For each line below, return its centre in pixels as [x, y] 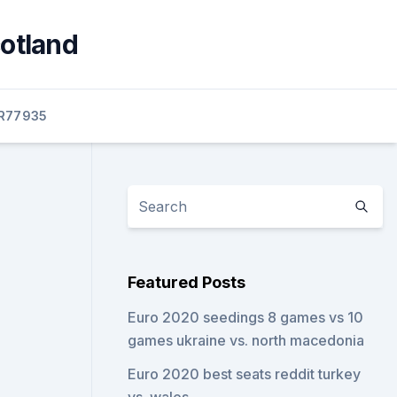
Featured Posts [187, 282]
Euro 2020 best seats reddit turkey [245, 374]
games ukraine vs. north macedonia [246, 340]
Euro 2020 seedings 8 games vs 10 [246, 317]
